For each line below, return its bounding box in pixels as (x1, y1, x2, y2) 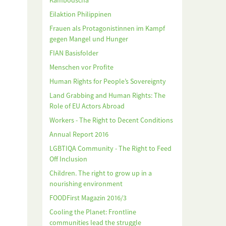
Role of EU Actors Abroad (49, 101, 125, 111)
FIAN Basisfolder (49, 48, 98, 58)
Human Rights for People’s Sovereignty (49, 77, 166, 86)
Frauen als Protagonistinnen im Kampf (49, 24, 165, 33)
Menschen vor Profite (49, 63, 114, 72)
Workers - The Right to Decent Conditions (49, 116, 173, 125)
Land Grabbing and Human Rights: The (49, 91, 165, 100)
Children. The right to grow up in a (49, 168, 152, 178)
